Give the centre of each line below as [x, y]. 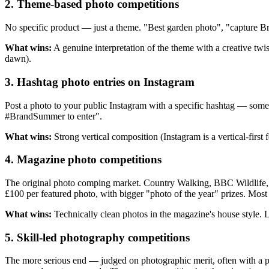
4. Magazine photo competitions [83, 160]
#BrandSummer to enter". [53, 116]
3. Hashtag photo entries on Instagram [100, 82]
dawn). [18, 59]
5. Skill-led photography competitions [97, 237]
